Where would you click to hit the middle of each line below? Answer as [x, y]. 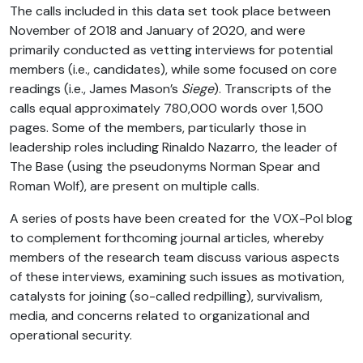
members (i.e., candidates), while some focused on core [173, 70]
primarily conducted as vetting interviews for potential [171, 50]
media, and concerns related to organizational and [160, 316]
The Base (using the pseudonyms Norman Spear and [165, 167]
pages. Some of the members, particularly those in [158, 128]
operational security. [71, 335]
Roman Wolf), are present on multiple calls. [135, 186]
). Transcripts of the [273, 89]
